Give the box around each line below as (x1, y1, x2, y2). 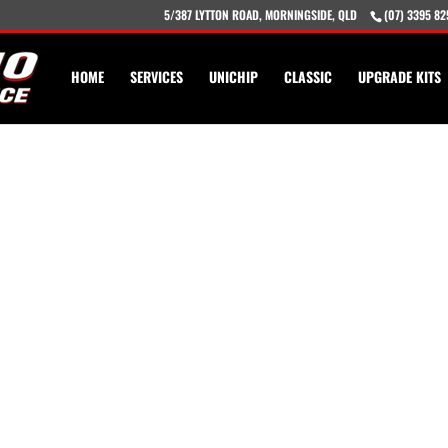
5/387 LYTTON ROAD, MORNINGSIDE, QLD (163, 6, 357, 23)
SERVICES (129, 66, 183, 87)
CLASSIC (283, 66, 332, 87)
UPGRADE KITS (357, 66, 441, 87)
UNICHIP (208, 66, 258, 87)
